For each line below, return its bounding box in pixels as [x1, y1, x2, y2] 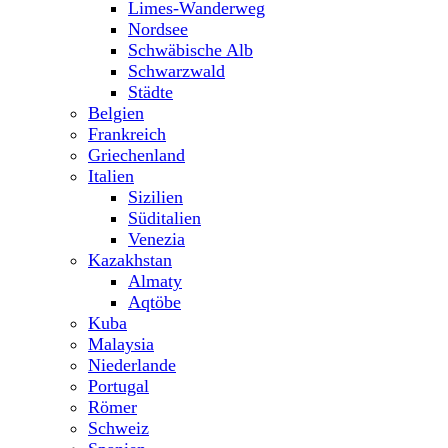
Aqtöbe [128, 292, 181, 312]
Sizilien [128, 187, 183, 207]
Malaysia [88, 334, 154, 354]
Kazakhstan [88, 250, 172, 270]
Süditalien [128, 208, 201, 228]
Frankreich [88, 124, 166, 144]
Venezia [128, 229, 185, 249]
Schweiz [88, 418, 149, 438]
